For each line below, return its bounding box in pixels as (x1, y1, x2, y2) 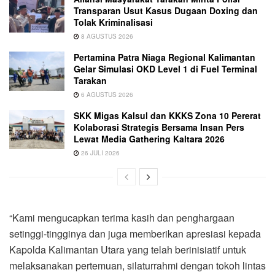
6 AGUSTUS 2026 (79, 90, 133, 99)
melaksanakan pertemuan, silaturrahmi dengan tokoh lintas (9, 258, 266, 273)
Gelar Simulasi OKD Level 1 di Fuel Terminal (74, 63, 257, 76)
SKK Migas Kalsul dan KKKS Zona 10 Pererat (74, 109, 261, 122)
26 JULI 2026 (79, 149, 120, 158)
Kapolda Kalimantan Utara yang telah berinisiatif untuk (9, 242, 246, 257)
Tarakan (74, 74, 107, 87)
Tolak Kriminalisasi (74, 16, 153, 29)
